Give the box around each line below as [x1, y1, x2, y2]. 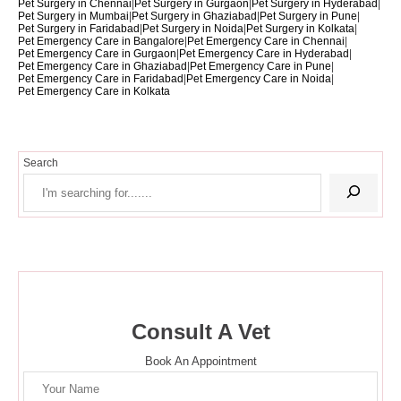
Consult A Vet [131, 320, 270, 345]
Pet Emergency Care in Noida [186, 73, 331, 86]
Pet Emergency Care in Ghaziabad [18, 60, 187, 73]
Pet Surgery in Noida [142, 22, 243, 36]
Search [23, 157, 58, 170]
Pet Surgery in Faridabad [18, 22, 140, 36]
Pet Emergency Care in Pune [190, 60, 331, 73]
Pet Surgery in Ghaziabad [132, 10, 257, 23]
